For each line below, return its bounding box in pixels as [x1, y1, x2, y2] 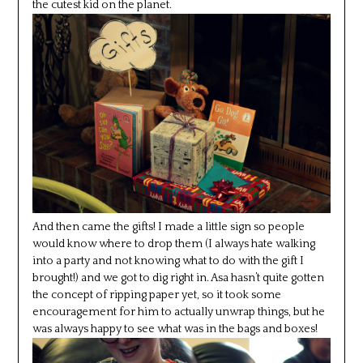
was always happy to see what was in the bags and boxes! [32, 322, 318, 335]
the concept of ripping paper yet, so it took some [32, 288, 281, 301]
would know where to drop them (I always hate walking [32, 237, 315, 250]
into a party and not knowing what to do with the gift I [32, 254, 304, 267]
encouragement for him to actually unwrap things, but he [32, 305, 325, 318]
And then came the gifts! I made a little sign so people [32, 220, 305, 233]
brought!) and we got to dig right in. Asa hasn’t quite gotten [32, 271, 324, 284]
